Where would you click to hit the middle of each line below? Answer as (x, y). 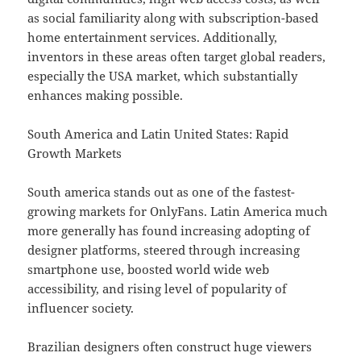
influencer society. (81, 308)
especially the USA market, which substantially (163, 76)
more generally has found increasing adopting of (169, 231)
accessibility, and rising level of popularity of (158, 289)
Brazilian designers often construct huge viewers (170, 347)
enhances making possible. (106, 95)
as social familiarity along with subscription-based (173, 18)
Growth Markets (75, 154)
